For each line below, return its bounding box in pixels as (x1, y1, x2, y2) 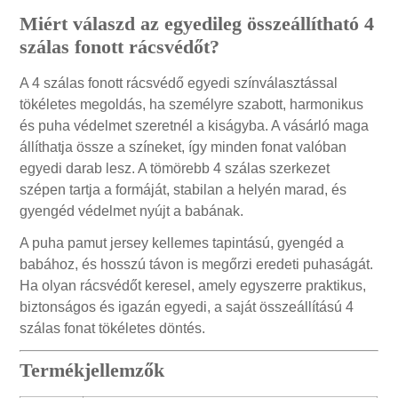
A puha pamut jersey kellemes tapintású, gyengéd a (20, 235, 345, 251)
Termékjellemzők (20, 359, 165, 382)
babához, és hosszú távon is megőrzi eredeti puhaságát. (20, 257, 374, 273)
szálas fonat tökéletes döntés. (20, 321, 206, 337)
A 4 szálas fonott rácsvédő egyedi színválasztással (20, 76, 338, 92)
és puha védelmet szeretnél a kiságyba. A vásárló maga (20, 118, 370, 134)
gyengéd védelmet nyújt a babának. (20, 203, 244, 219)
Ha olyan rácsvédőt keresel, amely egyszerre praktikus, (20, 278, 367, 294)
